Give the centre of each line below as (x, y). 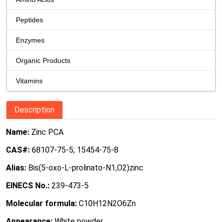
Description (34, 110)
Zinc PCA (47, 132)
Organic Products (43, 60)
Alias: (17, 167)
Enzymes (30, 40)
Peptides (29, 20)
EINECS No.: (28, 185)
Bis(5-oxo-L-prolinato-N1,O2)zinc (86, 167)
